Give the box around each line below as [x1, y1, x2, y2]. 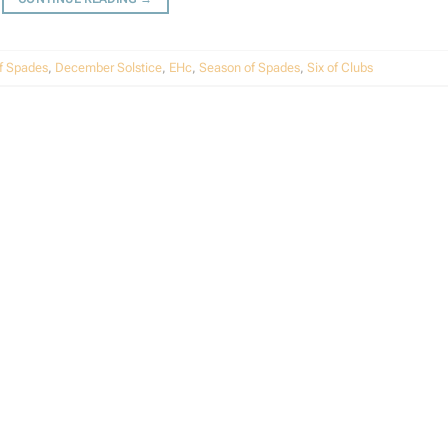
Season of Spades [199, 59, 300, 75]
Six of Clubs [307, 59, 373, 75]
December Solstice [55, 59, 162, 75]
